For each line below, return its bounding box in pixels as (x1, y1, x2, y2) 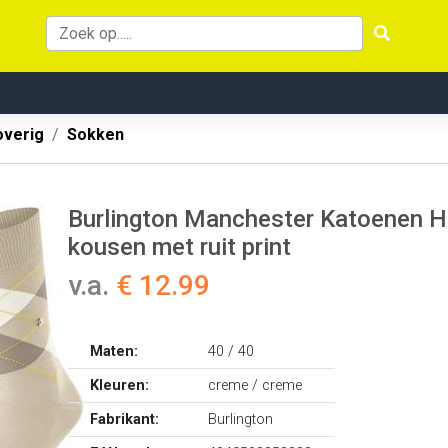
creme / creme (208, 377, 303, 394)
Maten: (90, 343, 139, 360)
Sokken (67, 125, 124, 144)
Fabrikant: (90, 411, 160, 428)
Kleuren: (90, 377, 150, 394)
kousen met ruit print (68, 233, 291, 261)
